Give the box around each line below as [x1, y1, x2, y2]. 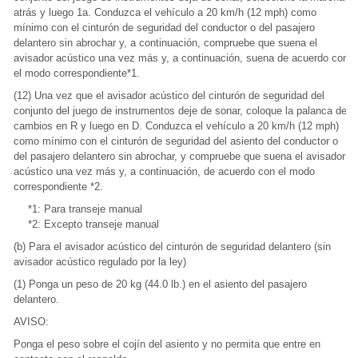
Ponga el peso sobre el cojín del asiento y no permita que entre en [14, 338, 320, 350]
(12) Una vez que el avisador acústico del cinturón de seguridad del [14, 89, 324, 101]
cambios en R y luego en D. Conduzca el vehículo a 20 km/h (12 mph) [14, 120, 339, 132]
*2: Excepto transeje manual [28, 218, 159, 230]
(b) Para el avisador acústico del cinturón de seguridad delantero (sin [14, 241, 331, 253]
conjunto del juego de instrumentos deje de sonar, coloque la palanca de [14, 105, 347, 117]
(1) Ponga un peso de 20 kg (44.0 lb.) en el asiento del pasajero [14, 278, 307, 290]
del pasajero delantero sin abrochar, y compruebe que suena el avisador [14, 150, 345, 162]
